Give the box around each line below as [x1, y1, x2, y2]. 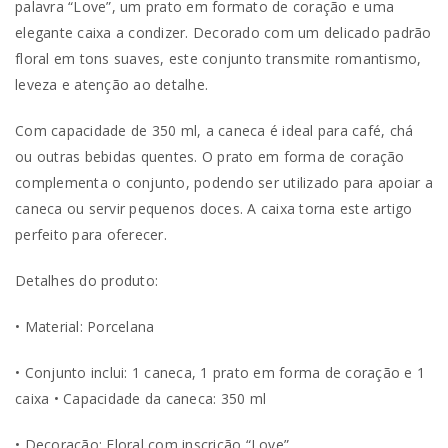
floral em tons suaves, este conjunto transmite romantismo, [15, 49, 422, 69]
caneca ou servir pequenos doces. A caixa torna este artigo [15, 199, 413, 219]
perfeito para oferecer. [15, 225, 167, 245]
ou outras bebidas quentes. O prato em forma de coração [15, 147, 405, 167]
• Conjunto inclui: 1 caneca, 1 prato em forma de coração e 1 [15, 363, 425, 383]
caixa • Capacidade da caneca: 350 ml [15, 389, 266, 409]
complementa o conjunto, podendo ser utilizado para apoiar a [15, 173, 433, 193]
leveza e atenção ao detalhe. [15, 75, 208, 95]
